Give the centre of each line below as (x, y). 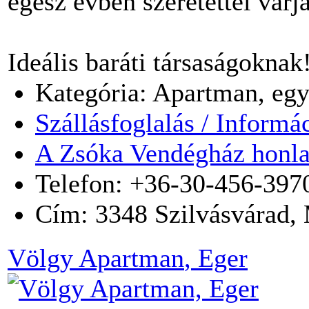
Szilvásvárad (222, 213)
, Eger (216, 258)
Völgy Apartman (96, 258)
